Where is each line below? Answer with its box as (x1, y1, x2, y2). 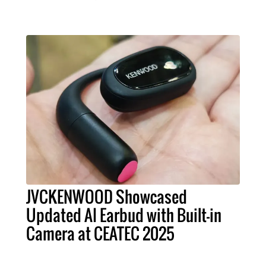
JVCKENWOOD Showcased (26, 184, 187, 208)
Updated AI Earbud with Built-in (26, 202, 221, 227)
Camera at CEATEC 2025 (26, 221, 175, 245)
